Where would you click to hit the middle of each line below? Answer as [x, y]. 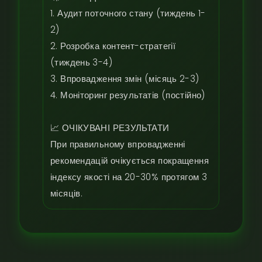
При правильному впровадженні [118, 144]
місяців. [67, 193]
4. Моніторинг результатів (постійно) [128, 95]
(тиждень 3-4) [81, 62]
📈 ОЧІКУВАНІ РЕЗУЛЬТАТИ [110, 128]
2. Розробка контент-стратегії [113, 46]
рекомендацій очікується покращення [130, 161]
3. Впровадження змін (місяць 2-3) [125, 79]
